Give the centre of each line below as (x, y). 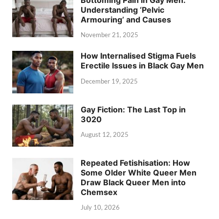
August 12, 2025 (105, 135)
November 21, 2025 (109, 35)
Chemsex (99, 192)
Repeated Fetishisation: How (135, 163)
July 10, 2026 (100, 208)
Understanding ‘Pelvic (122, 10)
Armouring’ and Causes (126, 19)
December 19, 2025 (109, 81)
